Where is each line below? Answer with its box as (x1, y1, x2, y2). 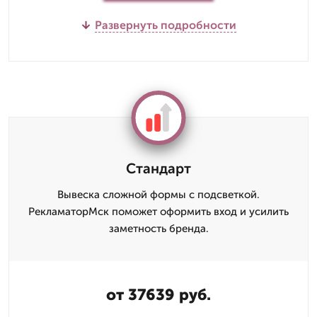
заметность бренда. (108, 221, 209, 235)
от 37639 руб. (106, 284, 211, 304)
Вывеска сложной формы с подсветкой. (57, 188, 260, 201)
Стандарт (126, 159, 191, 177)
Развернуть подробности (94, 18, 236, 32)
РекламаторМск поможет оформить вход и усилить (28, 204, 289, 218)
